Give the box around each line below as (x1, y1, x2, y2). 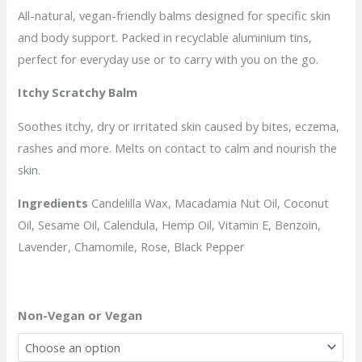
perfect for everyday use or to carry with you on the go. (18, 50, 319, 67)
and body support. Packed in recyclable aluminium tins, (18, 28, 313, 45)
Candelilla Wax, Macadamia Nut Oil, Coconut (91, 195, 330, 212)
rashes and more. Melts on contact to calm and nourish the (18, 139, 338, 156)
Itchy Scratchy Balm (18, 84, 138, 101)
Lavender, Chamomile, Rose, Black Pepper (18, 238, 246, 255)
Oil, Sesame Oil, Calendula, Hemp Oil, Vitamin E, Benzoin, (18, 217, 322, 234)
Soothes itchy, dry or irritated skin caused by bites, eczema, (18, 117, 340, 134)
